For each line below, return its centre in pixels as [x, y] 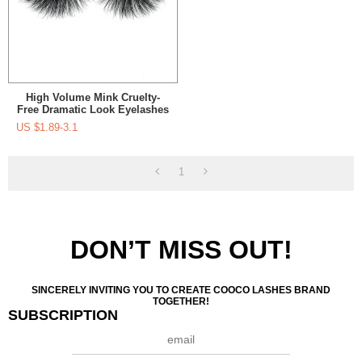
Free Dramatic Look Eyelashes [93, 110]
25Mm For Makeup [93, 122]
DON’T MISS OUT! [181, 250]
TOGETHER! [181, 302]
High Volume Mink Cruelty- [93, 98]
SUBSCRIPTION [63, 316]
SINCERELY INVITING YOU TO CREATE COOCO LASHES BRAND [181, 290]
